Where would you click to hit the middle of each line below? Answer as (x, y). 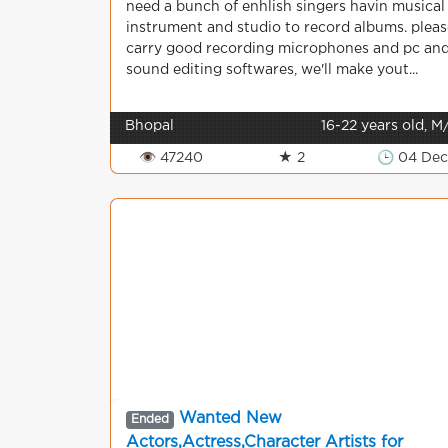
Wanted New (230, 418)
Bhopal (149, 126)
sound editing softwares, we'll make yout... (272, 70)
